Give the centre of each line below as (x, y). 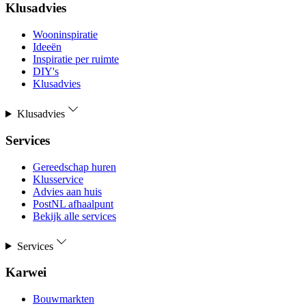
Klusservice (58, 179)
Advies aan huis (67, 191)
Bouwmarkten (64, 299)
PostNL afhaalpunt (73, 204)
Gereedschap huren (74, 167)
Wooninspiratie (65, 35)
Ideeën (47, 47)
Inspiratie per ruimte (76, 59)
